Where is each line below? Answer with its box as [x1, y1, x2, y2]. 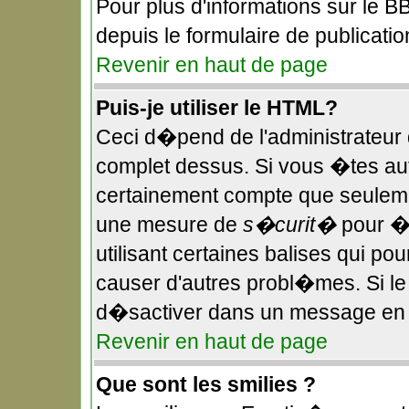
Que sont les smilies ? [96, 372, 316, 396]
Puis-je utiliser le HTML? [96, 96, 338, 120]
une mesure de [96, 213, 243, 236]
